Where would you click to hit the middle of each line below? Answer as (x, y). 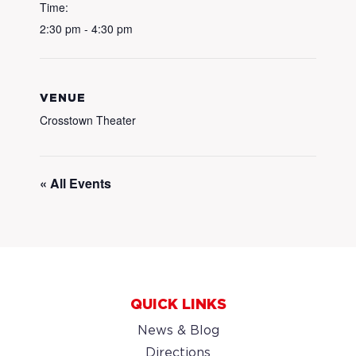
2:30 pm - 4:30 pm (86, 29)
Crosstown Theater (88, 120)
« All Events (75, 183)
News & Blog (178, 331)
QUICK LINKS (178, 305)
